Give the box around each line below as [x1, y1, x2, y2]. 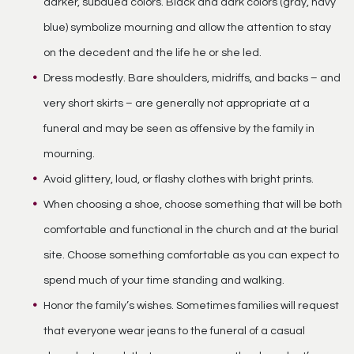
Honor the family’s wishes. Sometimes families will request [43, 299, 339, 311]
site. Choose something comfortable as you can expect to [43, 249, 339, 261]
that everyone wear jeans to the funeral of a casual [43, 325, 305, 337]
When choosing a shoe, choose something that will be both [43, 198, 342, 210]
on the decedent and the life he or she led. [43, 47, 262, 58]
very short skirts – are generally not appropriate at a [43, 97, 310, 109]
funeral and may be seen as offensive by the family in [43, 122, 314, 134]
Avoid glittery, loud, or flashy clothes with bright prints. [43, 173, 314, 185]
